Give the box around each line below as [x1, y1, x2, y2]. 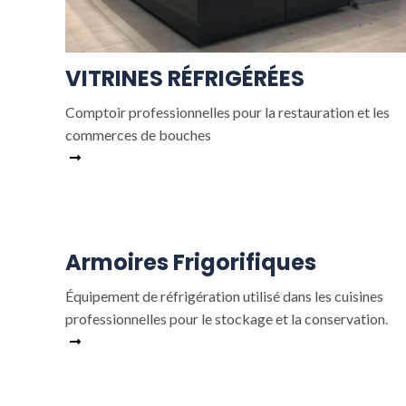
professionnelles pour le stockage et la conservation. [65, 310, 388, 327]
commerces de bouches [65, 126, 211, 143]
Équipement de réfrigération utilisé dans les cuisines [65, 287, 383, 304]
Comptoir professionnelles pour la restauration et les [65, 103, 390, 121]
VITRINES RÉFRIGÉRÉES [65, 63, 304, 93]
